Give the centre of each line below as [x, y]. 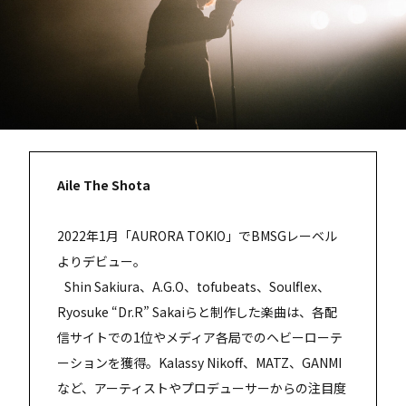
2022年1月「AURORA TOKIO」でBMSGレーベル [197, 235]
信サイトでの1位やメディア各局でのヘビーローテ [200, 337]
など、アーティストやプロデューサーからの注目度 [202, 387]
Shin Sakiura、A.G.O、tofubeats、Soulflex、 [193, 286]
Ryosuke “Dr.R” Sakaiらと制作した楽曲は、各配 [197, 311]
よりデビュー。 [101, 261]
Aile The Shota [104, 184]
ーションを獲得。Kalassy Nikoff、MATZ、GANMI [199, 362]
